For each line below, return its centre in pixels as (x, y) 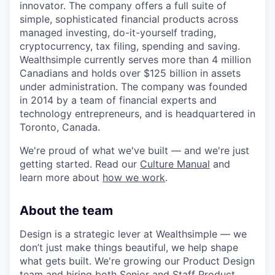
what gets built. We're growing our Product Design (137, 261)
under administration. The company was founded (134, 86)
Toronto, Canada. (60, 127)
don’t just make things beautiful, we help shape (129, 247)
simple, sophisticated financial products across (129, 19)
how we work (134, 177)
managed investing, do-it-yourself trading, (118, 32)
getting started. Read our (80, 164)
